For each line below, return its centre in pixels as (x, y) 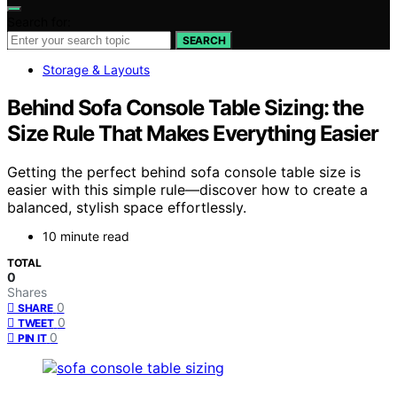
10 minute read (86, 237)
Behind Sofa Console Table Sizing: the (185, 107)
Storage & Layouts (96, 69)
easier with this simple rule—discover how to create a (187, 190)
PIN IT (32, 339)
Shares (27, 292)
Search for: (39, 21)
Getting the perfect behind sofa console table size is (184, 172)
